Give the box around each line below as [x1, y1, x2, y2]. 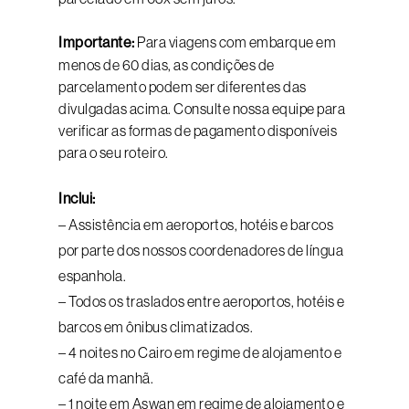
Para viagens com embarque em [134, 34, 336, 50]
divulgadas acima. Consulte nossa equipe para [58, 100, 345, 117]
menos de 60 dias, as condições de [58, 57, 275, 73]
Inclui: [58, 190, 96, 207]
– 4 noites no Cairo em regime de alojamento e [58, 344, 342, 361]
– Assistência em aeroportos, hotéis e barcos [58, 216, 333, 233]
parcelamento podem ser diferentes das [58, 79, 307, 95]
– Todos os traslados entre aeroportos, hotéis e [58, 293, 345, 309]
